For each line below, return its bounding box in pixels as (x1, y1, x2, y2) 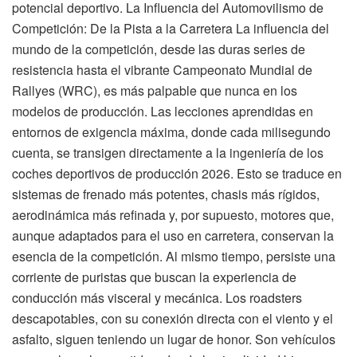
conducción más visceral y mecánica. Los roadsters (12, 288, 302, 307)
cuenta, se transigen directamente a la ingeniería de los (12, 143, 324, 162)
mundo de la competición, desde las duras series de (12, 39, 305, 58)
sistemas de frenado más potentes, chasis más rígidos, (12, 184, 320, 203)
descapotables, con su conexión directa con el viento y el (12, 308, 333, 328)
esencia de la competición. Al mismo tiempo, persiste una (12, 246, 335, 265)
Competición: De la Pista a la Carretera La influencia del (12, 18, 329, 37)
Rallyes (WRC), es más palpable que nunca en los (12, 80, 297, 100)
